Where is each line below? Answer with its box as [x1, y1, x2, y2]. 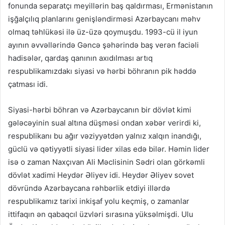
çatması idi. [8, 79, 48, 89]
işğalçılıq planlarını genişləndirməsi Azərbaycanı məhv [8, 14, 200, 24]
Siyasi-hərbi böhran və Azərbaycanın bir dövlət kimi [8, 105, 191, 115]
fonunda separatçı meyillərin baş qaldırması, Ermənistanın [8, 1, 213, 11]
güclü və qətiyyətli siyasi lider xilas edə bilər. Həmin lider [8, 144, 209, 154]
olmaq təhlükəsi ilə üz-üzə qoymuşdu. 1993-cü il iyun [8, 27, 198, 37]
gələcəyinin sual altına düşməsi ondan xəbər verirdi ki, [8, 118, 201, 128]
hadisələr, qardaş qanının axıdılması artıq [8, 53, 153, 63]
